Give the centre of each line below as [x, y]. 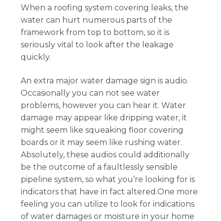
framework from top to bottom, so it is [95, 33]
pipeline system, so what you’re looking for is [108, 179]
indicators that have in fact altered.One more [110, 191]
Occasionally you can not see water [91, 93]
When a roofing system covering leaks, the [105, 8]
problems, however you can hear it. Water [104, 105]
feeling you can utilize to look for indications [108, 204]
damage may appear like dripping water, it [104, 117]
